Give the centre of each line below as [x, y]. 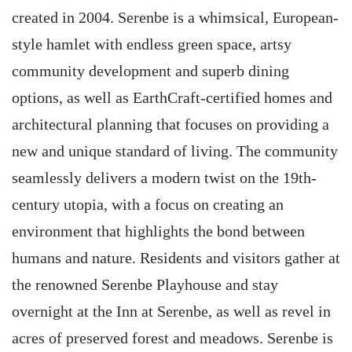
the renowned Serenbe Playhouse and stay [145, 284]
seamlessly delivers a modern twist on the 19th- [164, 178]
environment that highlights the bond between [158, 231]
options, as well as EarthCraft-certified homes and [172, 97]
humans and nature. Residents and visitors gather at [176, 258]
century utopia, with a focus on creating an [148, 204]
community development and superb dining [150, 71]
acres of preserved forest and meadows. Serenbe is [172, 338]
